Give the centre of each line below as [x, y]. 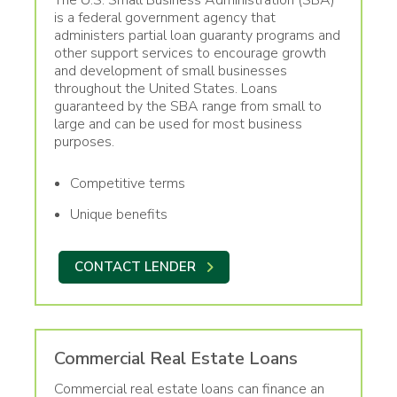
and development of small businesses [171, 70]
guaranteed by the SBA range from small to [188, 106]
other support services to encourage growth [190, 53]
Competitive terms [128, 183]
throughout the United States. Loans [166, 88]
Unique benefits [119, 214]
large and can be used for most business [178, 124]
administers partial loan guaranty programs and [197, 35]
